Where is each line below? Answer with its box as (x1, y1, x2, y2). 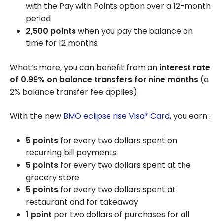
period (26, 13, 51, 25)
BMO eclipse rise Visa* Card (63, 110, 170, 122)
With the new (10, 110, 63, 122)
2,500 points (26, 25, 76, 37)
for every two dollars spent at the (58, 159, 191, 171)
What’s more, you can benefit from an (10, 62, 159, 74)
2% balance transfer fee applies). (10, 86, 139, 98)
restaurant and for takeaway (26, 196, 138, 208)
